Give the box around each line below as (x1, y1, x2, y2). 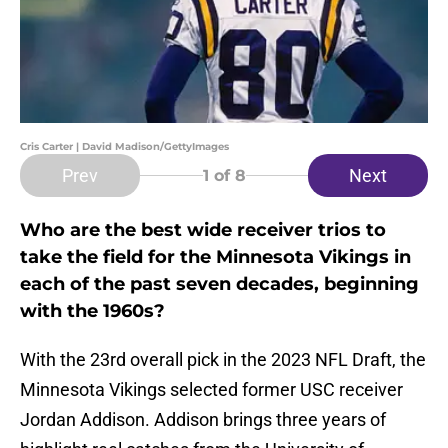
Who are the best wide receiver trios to (20, 219, 386, 242)
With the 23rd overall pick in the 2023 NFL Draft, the (20, 349, 426, 371)
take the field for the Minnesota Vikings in (20, 246, 411, 269)
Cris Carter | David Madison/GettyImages (20, 140, 229, 154)
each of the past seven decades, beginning (20, 273, 419, 296)
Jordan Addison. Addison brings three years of (20, 409, 386, 431)
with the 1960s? (20, 300, 165, 323)
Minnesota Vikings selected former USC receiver (20, 379, 403, 401)
